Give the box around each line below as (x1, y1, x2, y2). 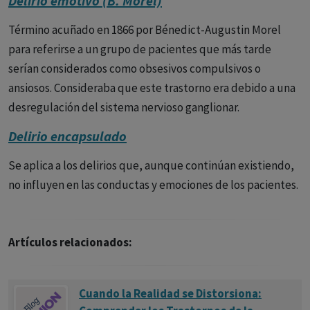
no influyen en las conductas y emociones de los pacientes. (8, 177, 298, 192)
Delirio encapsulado (8, 127, 127, 145)
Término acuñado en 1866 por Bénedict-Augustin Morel (8, 22, 281, 37)
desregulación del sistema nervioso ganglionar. (8, 100, 239, 115)
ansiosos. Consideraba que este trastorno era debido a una (8, 80, 295, 95)
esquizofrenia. (8, 6, 79, 21)
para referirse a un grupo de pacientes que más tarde (8, 42, 271, 57)
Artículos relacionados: (8, 235, 132, 250)
